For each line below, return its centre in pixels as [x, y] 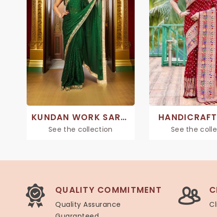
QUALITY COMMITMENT [108, 190]
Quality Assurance [88, 205]
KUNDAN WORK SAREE [124, 117]
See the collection [81, 130]
